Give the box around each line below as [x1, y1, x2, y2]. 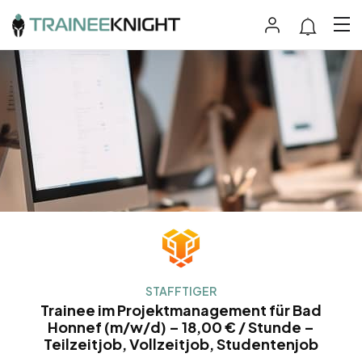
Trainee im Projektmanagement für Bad [40, 300, 322, 319]
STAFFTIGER [145, 283, 217, 298]
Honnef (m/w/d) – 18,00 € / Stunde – [48, 317, 314, 336]
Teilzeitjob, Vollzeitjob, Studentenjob [44, 334, 318, 353]
